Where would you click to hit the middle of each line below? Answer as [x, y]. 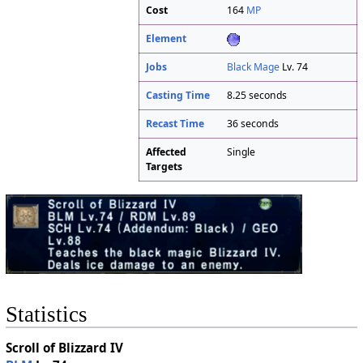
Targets [164, 167]
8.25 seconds [257, 96]
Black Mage [254, 67]
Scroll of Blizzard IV [64, 348]
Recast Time [175, 124]
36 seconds [253, 124]
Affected [167, 152]
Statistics [46, 314]
